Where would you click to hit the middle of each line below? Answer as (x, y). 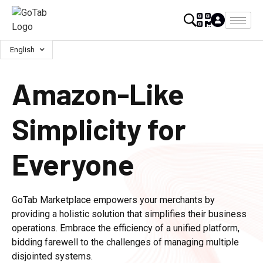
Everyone (73, 164)
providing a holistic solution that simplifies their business (129, 214)
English (22, 50)
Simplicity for (99, 129)
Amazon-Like (98, 93)
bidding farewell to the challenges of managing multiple (125, 242)
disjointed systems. (52, 256)
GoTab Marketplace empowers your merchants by (113, 200)
